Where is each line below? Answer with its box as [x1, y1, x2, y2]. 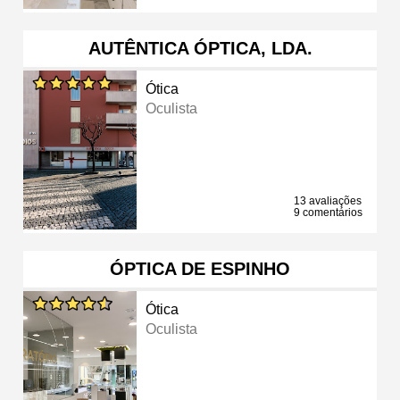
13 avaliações [294, 194, 362, 207]
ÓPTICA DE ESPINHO [110, 258, 290, 279]
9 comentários [294, 205, 362, 219]
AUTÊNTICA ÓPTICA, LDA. [87, 37, 312, 58]
